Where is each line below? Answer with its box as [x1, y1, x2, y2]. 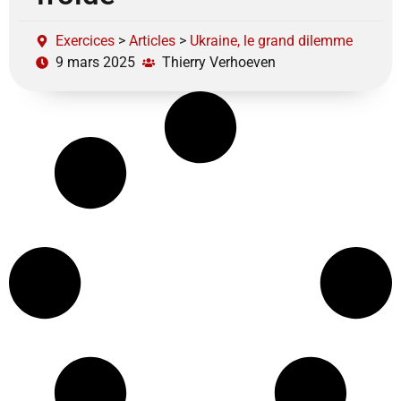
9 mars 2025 [55, 53, 135, 71]
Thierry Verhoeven [162, 53, 276, 71]
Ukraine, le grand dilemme [190, 31, 353, 49]
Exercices [55, 31, 115, 49]
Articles [129, 31, 175, 49]
